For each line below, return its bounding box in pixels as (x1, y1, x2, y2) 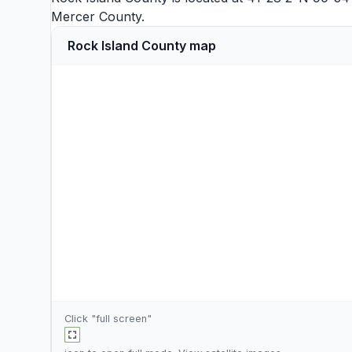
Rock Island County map (68, 38, 216, 53)
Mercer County (51, 9, 141, 24)
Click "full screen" (64, 313, 152, 324)
